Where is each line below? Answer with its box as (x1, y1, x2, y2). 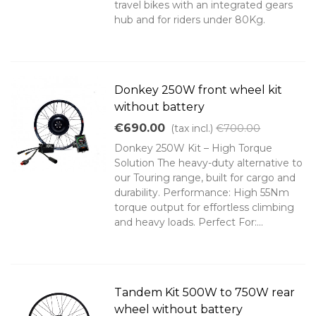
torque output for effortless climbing (114, 201, 295, 214)
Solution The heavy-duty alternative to (114, 157, 303, 170)
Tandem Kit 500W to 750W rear (114, 286, 296, 300)
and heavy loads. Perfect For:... (114, 216, 264, 229)
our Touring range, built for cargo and (114, 171, 296, 185)
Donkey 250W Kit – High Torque (114, 142, 273, 155)
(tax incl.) (171, 122, 214, 135)
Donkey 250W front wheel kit (114, 83, 283, 97)
